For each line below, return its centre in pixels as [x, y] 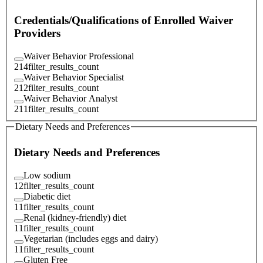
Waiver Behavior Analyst [70, 98]
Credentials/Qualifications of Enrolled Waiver [124, 21]
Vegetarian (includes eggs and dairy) [91, 238]
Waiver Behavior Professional [79, 56]
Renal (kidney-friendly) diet [75, 217]
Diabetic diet [47, 196]
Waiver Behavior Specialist [74, 77]
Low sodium [47, 175]
